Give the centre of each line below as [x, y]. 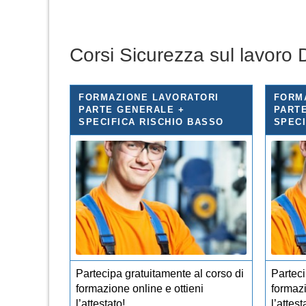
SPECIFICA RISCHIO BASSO [151, 122]
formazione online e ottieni [140, 288]
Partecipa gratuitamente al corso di [160, 273]
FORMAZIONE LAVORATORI [149, 97]
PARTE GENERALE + [131, 109]
